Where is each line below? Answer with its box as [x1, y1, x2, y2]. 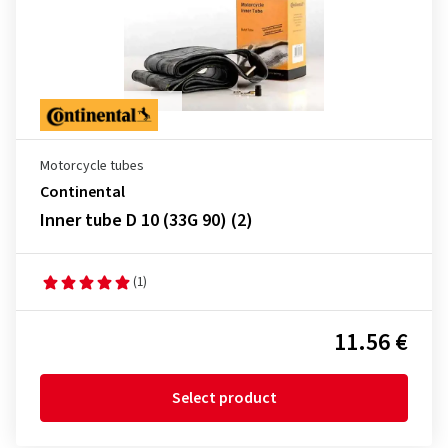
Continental [40, 181, 125, 203]
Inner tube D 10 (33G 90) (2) [40, 208, 253, 233]
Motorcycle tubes [40, 156, 144, 176]
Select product [171, 387, 277, 409]
